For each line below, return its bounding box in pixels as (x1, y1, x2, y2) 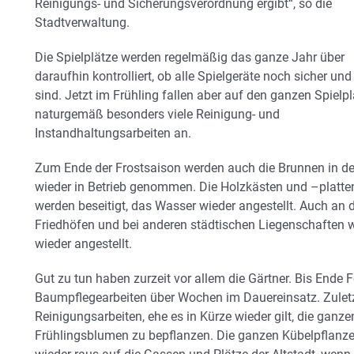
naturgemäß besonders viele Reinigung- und (35, 106, 280, 122)
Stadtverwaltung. (35, 14, 130, 30)
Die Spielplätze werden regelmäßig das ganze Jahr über (35, 49, 345, 65)
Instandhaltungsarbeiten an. (35, 125, 191, 141)
